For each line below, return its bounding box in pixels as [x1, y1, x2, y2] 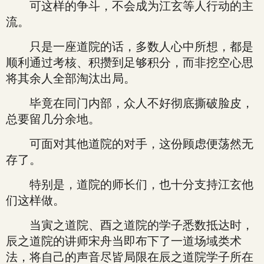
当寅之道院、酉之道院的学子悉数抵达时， [6, 219, 253, 232]
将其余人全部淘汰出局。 [6, 72, 136, 85]
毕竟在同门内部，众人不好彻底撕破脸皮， [6, 97, 253, 110]
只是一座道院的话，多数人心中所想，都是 [6, 40, 253, 53]
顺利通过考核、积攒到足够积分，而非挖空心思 [6, 56, 253, 69]
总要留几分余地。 [6, 113, 100, 126]
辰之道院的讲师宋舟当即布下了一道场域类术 [6, 235, 242, 247]
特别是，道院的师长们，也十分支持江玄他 [6, 178, 253, 191]
